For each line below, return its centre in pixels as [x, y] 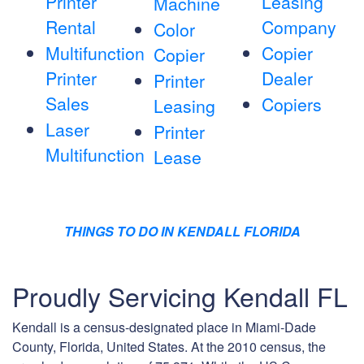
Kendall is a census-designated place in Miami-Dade [164, 327]
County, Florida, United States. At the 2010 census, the [169, 347]
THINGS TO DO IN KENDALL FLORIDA [182, 232]
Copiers [291, 104]
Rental [71, 27]
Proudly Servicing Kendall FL [180, 296]
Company [299, 27]
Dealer [287, 78]
